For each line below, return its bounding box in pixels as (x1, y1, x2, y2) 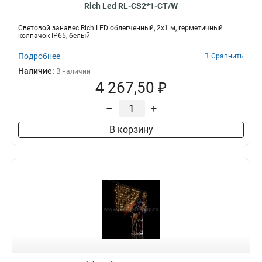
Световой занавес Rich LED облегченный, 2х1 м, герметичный (18, 24, 223, 32)
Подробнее (18, 51, 60, 61)
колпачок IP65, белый (18, 32, 90, 40)
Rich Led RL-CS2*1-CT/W (84, 1, 178, 11)
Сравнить (211, 52, 244, 60)
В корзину (109, 124, 153, 135)
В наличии (56, 67, 91, 75)
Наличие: (18, 66, 56, 75)
